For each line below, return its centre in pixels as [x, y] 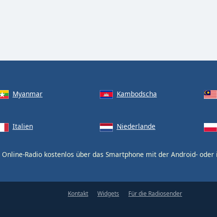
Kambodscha [137, 94]
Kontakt [78, 193]
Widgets [108, 193]
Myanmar [27, 94]
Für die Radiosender [155, 193]
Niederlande [136, 126]
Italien [23, 126]
